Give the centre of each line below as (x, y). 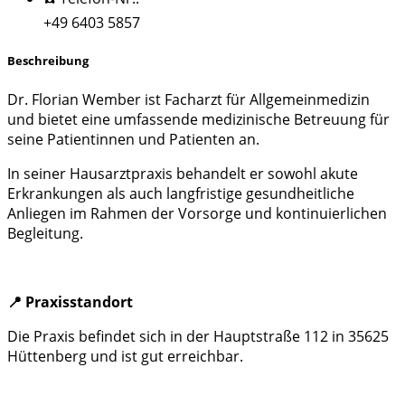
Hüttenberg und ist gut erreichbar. (125, 356)
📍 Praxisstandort (70, 301)
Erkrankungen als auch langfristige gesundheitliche (181, 193)
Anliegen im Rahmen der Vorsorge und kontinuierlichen (197, 213)
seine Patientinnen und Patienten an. (133, 139)
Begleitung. (45, 233)
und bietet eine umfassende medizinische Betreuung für (198, 119)
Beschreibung (48, 61)
